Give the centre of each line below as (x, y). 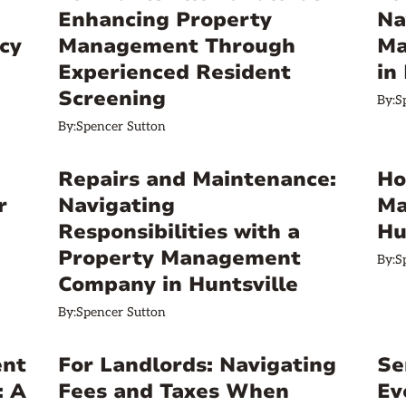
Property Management (179, 258)
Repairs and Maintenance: (197, 179)
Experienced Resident (174, 72)
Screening (112, 99)
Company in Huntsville (178, 285)
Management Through (177, 46)
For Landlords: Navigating (197, 365)
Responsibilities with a (179, 232)
